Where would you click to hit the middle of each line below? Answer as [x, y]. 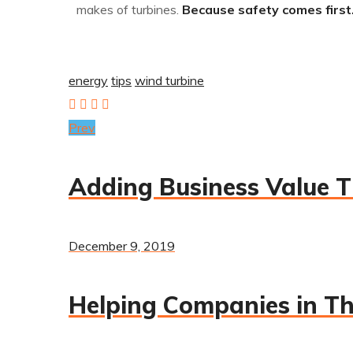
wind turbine [169, 81]
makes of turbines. [129, 10]
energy [88, 81]
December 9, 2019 [122, 246]
